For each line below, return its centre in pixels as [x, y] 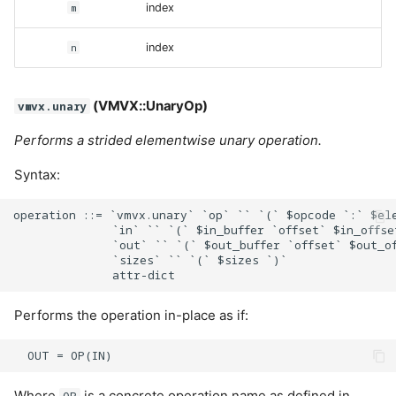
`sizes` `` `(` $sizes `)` [150, 260]
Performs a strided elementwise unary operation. [168, 141]
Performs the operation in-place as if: [131, 315]
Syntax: [37, 175]
